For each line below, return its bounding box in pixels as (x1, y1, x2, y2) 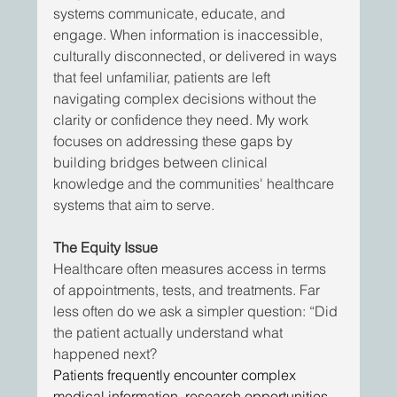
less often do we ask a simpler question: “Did (53, 302, 342, 321)
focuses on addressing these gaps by (53, 132, 297, 151)
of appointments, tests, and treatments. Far (53, 281, 324, 300)
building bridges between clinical (53, 153, 272, 172)
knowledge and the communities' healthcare (53, 175, 339, 193)
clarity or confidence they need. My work (53, 111, 313, 129)
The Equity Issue (53, 238, 159, 257)
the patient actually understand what (53, 323, 287, 342)
